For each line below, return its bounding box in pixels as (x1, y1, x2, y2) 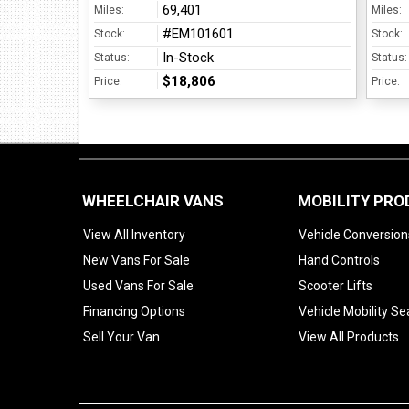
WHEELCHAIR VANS (82, 192, 224, 210)
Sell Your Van (83, 330, 160, 344)
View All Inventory (83, 227, 185, 242)
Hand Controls (299, 253, 380, 267)
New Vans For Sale (83, 253, 190, 267)
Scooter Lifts (299, 278, 372, 293)
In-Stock (163, 49, 214, 67)
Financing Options (83, 304, 185, 319)
